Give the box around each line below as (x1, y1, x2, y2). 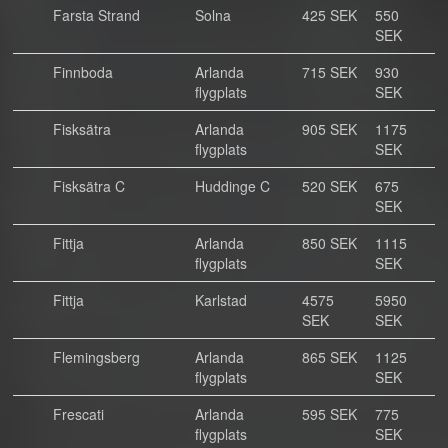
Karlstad (195, 290, 247, 310)
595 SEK (302, 404, 357, 424)
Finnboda (53, 62, 113, 82)
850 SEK (302, 233, 357, 253)
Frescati (53, 404, 104, 424)
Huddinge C (195, 176, 270, 196)
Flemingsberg (53, 347, 140, 367)
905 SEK (302, 119, 357, 139)
